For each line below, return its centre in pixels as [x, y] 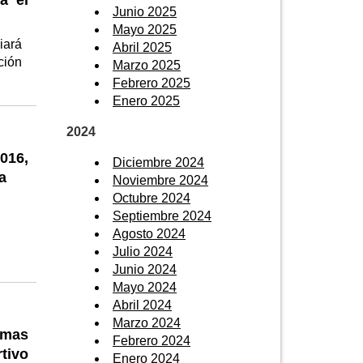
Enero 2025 [146, 100]
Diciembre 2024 [158, 162]
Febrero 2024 [152, 340]
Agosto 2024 [149, 233]
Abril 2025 [142, 47]
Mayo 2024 [145, 287]
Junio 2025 [145, 11]
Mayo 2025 [145, 29]
